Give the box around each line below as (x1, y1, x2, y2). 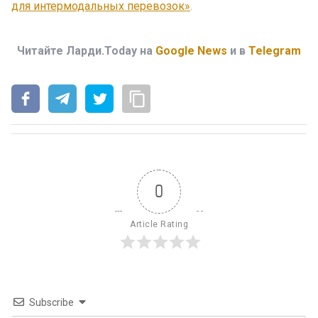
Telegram (248, 44, 301, 57)
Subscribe (29, 297, 74, 308)
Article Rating (130, 219, 188, 229)
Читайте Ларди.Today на (17, 44, 155, 57)
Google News (155, 44, 227, 57)
